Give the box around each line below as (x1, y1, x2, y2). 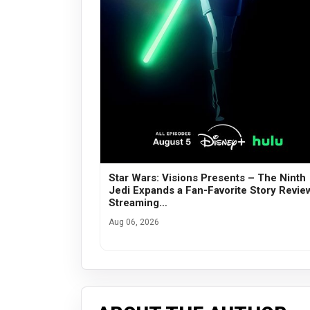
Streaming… (109, 196, 167, 209)
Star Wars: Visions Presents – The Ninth (109, 171, 306, 184)
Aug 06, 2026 (109, 217, 159, 227)
